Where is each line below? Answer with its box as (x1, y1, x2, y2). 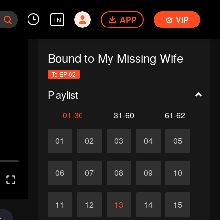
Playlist (47, 87, 78, 102)
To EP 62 (51, 70, 76, 78)
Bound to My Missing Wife (47, 49, 183, 66)
